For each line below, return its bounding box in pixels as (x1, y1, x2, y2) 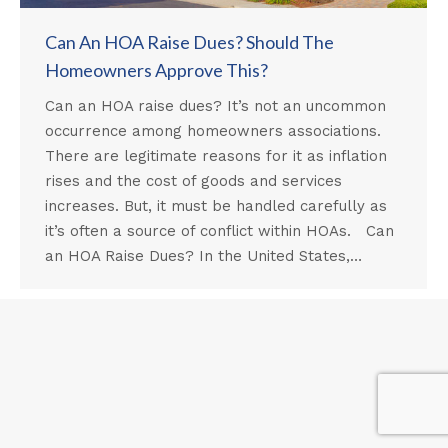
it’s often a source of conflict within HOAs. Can (45, 221, 394, 240)
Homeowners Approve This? (45, 58, 268, 81)
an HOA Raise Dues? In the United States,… (45, 246, 362, 265)
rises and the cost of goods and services (45, 171, 342, 190)
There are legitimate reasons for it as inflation (45, 146, 387, 165)
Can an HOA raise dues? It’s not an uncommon (45, 96, 386, 115)
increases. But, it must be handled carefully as (45, 196, 387, 215)
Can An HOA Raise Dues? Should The (45, 30, 334, 53)
